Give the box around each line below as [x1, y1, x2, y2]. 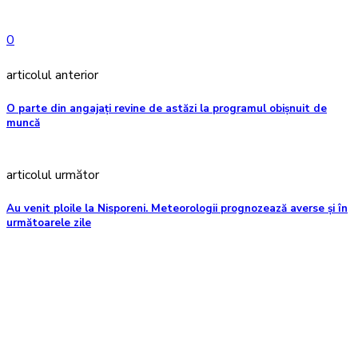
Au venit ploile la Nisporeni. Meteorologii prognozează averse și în [6, 201, 348, 216]
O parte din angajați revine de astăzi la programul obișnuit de [6, 101, 327, 117]
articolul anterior [6, 66, 98, 85]
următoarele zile [6, 215, 91, 230]
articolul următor [6, 165, 99, 184]
